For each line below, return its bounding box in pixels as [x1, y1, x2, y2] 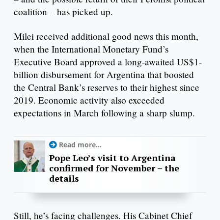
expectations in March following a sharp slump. [14, 106, 195, 119]
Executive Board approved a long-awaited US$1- [14, 55, 202, 68]
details [49, 172, 79, 184]
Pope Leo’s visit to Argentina [49, 151, 176, 164]
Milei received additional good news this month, [14, 29, 198, 42]
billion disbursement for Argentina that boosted [14, 68, 194, 81]
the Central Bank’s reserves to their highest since [14, 81, 199, 93]
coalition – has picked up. [14, 5, 116, 18]
